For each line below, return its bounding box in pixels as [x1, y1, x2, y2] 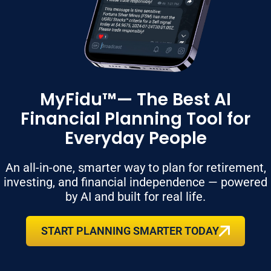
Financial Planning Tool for [21, 106, 250, 131]
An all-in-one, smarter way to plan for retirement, [5, 160, 266, 175]
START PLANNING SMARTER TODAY [41, 224, 219, 237]
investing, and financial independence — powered [4, 174, 267, 189]
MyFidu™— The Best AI [40, 87, 231, 111]
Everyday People [64, 126, 207, 150]
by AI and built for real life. [65, 189, 206, 204]
